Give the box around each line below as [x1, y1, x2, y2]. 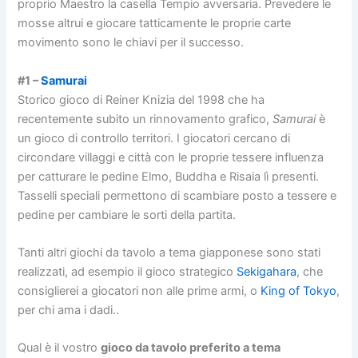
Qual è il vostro [18, 340, 101, 356]
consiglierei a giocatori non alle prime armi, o [18, 283, 261, 298]
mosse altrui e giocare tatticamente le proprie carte [18, 16, 292, 31]
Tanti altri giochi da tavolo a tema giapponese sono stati [18, 245, 321, 260]
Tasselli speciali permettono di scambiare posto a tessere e [18, 188, 337, 203]
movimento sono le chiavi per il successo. [18, 35, 245, 50]
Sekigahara [237, 264, 297, 279]
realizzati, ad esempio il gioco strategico [18, 264, 237, 279]
